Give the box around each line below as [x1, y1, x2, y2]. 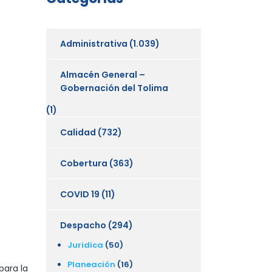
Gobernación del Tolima [60, 81, 168, 94]
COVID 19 [60, 188, 100, 200]
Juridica [67, 239, 103, 251]
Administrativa [60, 37, 127, 50]
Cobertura [60, 157, 107, 169]
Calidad [60, 126, 96, 138]
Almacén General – [60, 68, 145, 81]
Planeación [67, 258, 115, 270]
